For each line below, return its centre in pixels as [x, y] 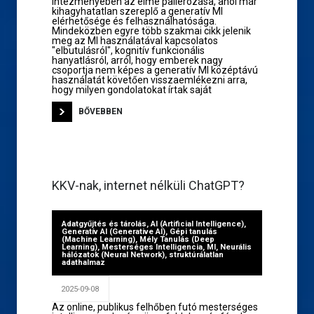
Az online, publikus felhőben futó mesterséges [155, 307]
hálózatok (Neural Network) [113, 255]
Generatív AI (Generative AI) [114, 232]
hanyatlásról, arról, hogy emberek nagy [137, 60]
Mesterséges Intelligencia [152, 247]
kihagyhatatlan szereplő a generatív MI [137, 11]
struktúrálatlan [196, 255]
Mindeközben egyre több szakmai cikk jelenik [151, 31]
